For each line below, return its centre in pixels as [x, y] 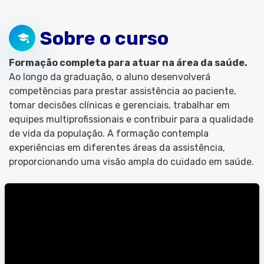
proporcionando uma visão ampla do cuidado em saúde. [131, 162]
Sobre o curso [104, 38]
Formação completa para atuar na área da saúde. [128, 63]
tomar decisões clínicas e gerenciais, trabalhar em [119, 105]
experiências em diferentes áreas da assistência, [117, 148]
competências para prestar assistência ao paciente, [123, 91]
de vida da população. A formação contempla [109, 133]
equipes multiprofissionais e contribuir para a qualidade [131, 119]
